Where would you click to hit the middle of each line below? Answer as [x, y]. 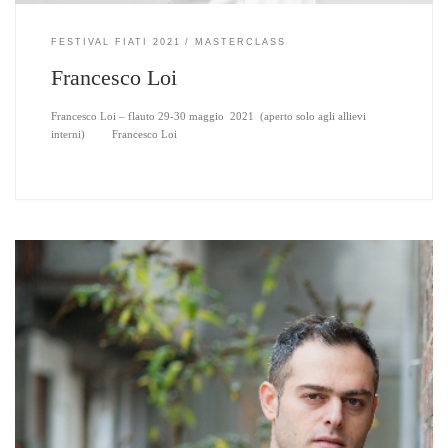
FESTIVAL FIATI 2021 [115, 42]
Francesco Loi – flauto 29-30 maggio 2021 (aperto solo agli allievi [208, 116]
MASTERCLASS [241, 42]
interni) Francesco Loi [113, 134]
